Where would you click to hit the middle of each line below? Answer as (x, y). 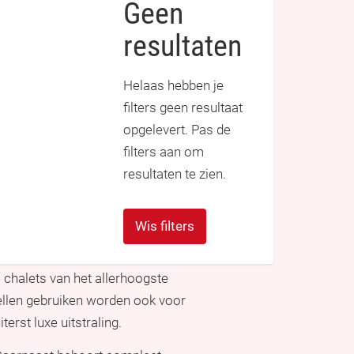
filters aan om (164, 152)
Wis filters (165, 226)
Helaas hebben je (173, 85)
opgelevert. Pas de (177, 130)
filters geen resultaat (183, 107)
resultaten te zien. (175, 174)
